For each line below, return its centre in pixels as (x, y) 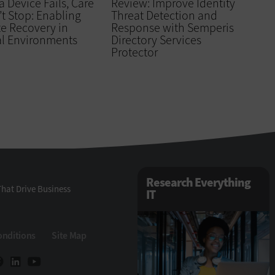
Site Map (69, 236)
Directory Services (156, 41)
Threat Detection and (164, 16)
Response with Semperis (172, 28)
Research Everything (198, 183)
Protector (134, 53)
